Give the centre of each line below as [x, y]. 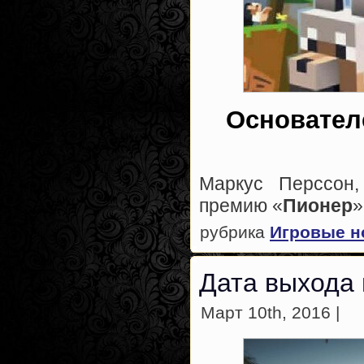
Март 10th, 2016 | [270, 313]
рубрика [235, 232]
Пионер [318, 205]
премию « [241, 205]
